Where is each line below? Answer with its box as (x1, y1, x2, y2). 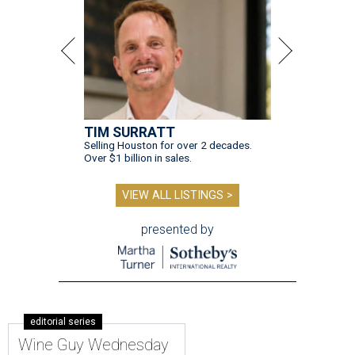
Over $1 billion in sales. (84, 151, 192, 165)
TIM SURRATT (84, 124, 175, 141)
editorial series (30, 316, 96, 328)
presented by (141, 222, 214, 238)
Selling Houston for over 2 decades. (84, 139, 252, 152)
